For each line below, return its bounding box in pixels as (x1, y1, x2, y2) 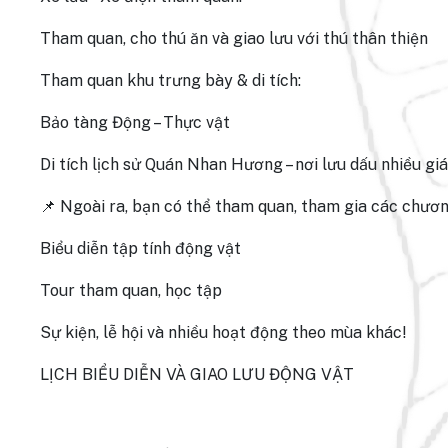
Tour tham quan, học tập (40, 281, 222, 300)
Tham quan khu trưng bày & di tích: (40, 71, 301, 90)
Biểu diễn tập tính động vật (40, 239, 241, 258)
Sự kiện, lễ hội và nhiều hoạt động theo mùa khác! (40, 323, 407, 342)
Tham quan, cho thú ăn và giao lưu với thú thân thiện (40, 29, 428, 48)
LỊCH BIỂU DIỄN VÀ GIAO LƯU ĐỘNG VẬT (40, 365, 354, 384)
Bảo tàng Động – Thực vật (40, 113, 230, 132)
